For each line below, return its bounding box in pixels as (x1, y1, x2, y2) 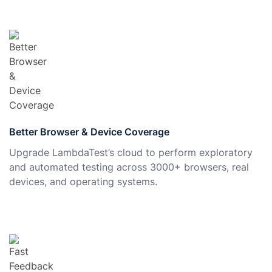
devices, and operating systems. (9, 175, 157, 188)
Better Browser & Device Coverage (9, 125, 169, 138)
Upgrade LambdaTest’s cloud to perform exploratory (9, 146, 253, 158)
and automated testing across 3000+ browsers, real (9, 160, 249, 173)
